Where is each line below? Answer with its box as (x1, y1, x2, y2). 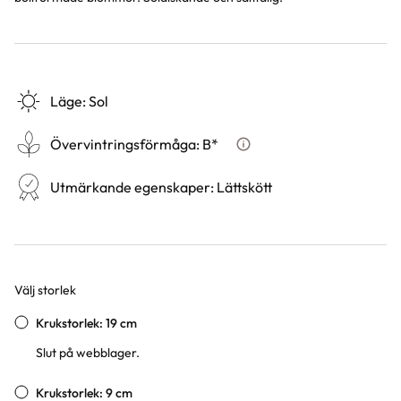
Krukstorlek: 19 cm (36, 315, 137, 331)
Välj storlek (14, 282, 76, 298)
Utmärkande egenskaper (50, 178, 210, 196)
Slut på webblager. (36, 345, 140, 361)
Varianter (13, 301, 82, 321)
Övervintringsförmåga (50, 135, 196, 153)
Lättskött (217, 178, 272, 196)
